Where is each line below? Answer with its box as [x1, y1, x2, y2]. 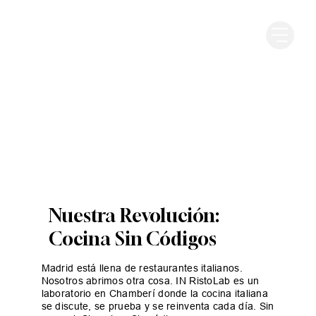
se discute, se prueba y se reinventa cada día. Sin [41, 300, 274, 312]
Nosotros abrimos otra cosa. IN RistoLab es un [41, 274, 260, 286]
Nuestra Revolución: [48, 204, 219, 226]
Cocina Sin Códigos [48, 227, 217, 250]
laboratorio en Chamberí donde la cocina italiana [41, 287, 269, 299]
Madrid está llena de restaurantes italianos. [41, 262, 243, 274]
